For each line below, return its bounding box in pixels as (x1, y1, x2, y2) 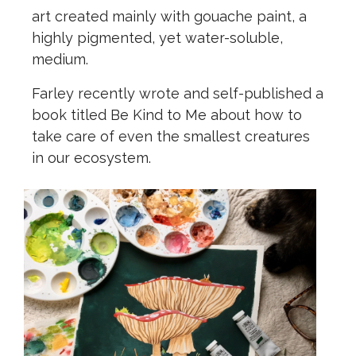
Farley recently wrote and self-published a (32, 85, 323, 103)
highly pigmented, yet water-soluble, (32, 29, 283, 47)
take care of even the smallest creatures (32, 128, 310, 145)
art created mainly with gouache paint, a (32, 8, 307, 25)
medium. (32, 51, 92, 68)
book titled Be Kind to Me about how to (32, 106, 302, 124)
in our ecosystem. (32, 149, 155, 167)
